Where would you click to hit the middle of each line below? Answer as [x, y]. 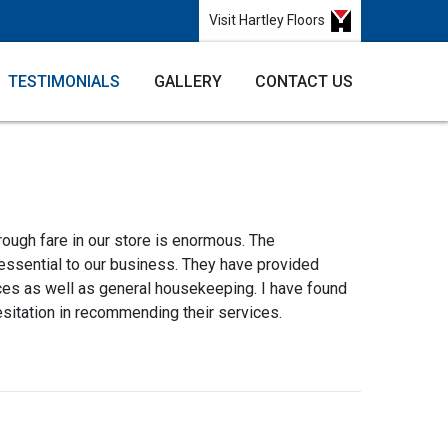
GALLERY [187, 81]
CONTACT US [304, 81]
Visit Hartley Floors [270, 20]
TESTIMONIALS [64, 81]
